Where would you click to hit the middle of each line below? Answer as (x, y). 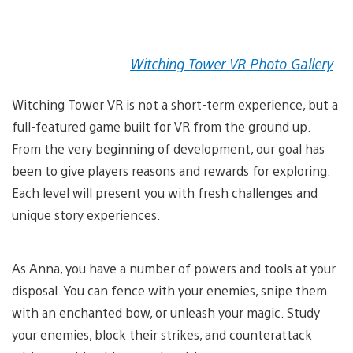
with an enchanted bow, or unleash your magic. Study (166, 312)
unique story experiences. (86, 214)
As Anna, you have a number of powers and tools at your (174, 268)
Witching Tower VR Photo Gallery (232, 63)
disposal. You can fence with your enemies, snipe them (169, 290)
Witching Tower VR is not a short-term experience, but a (175, 104)
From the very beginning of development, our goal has (168, 148)
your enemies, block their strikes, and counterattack (162, 334)
